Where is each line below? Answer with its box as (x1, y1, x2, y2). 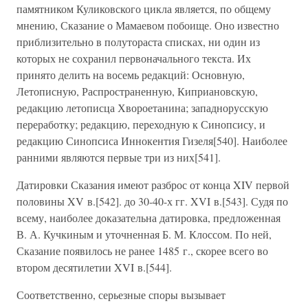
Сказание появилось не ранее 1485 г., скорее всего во (16, 243, 268, 258)
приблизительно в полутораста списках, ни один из (16, 34, 260, 49)
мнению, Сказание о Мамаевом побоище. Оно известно (16, 18, 279, 32)
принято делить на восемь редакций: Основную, (16, 67, 245, 82)
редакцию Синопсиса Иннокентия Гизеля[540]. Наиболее (16, 133, 287, 148)
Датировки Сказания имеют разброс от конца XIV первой (16, 177, 289, 192)
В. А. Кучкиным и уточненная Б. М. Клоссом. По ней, (16, 227, 272, 241)
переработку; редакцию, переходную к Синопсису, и (16, 117, 265, 131)
